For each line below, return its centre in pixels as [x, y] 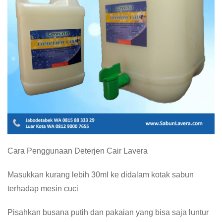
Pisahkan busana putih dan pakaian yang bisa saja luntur [108, 212]
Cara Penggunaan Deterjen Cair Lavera [78, 151]
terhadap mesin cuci [43, 189]
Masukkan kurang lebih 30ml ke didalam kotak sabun [101, 175]
